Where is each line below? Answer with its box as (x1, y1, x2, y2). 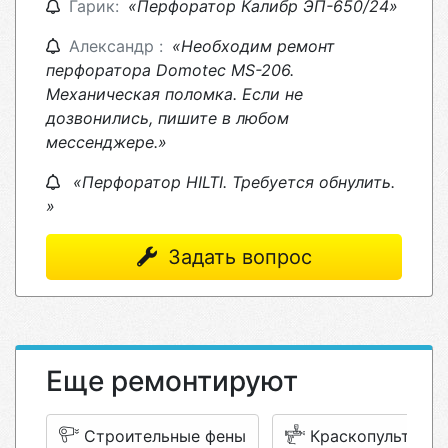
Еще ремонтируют (46, 364, 298, 398)
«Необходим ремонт (172, 36, 335, 56)
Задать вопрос (161, 245, 312, 269)
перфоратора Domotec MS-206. (46, 60, 294, 80)
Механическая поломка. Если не (46, 84, 303, 104)
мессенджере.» (46, 132, 167, 152)
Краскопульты (310, 426, 422, 446)
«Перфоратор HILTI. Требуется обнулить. (73, 172, 395, 192)
